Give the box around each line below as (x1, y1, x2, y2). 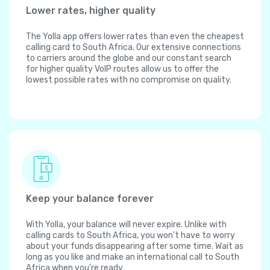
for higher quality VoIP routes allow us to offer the (26, 64, 219, 75)
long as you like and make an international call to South (26, 252, 239, 263)
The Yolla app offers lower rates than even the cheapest (26, 31, 244, 42)
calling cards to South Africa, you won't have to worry (26, 230, 235, 241)
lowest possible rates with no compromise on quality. (26, 75, 231, 86)
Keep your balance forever (26, 193, 154, 205)
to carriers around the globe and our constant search (26, 53, 231, 64)
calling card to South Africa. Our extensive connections (26, 42, 241, 53)
